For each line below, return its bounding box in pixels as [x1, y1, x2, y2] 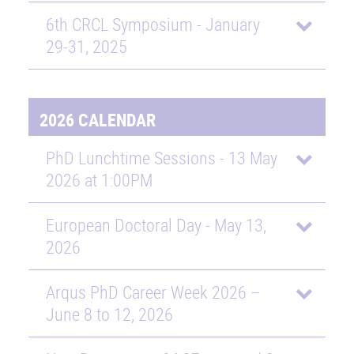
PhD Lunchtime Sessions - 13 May [45, 145, 277, 169]
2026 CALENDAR [40, 108, 156, 132]
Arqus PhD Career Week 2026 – [45, 281, 260, 304]
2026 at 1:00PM [45, 168, 153, 191]
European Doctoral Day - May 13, [45, 213, 266, 236]
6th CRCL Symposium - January [45, 13, 260, 36]
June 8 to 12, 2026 [45, 303, 173, 326]
